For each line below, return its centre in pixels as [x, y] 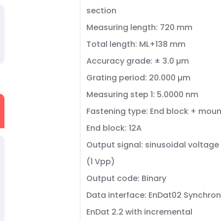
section [101, 11]
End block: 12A [114, 128]
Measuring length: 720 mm [139, 27]
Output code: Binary [126, 178]
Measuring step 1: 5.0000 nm [142, 94]
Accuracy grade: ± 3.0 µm [138, 61]
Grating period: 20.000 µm [138, 78]
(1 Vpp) [101, 162]
